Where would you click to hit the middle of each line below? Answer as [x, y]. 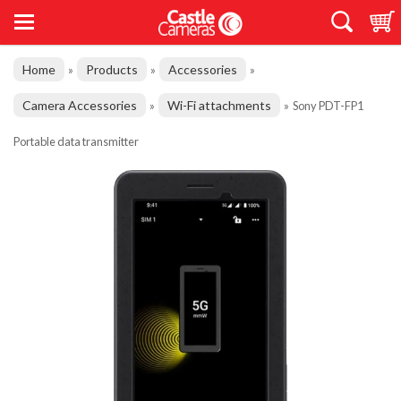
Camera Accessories [80, 105]
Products [112, 69]
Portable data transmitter [76, 141]
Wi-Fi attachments [219, 105]
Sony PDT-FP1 [328, 106]
